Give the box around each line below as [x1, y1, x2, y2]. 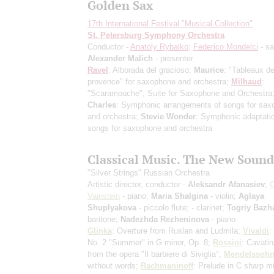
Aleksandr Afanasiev [188, 179, 265, 189]
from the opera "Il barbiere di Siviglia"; [87, 249, 224, 259]
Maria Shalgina [151, 191, 208, 201]
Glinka [87, 226, 112, 235]
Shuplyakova [87, 202, 136, 212]
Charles [87, 100, 116, 109]
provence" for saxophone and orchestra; [87, 76, 231, 86]
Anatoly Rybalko [130, 42, 188, 51]
